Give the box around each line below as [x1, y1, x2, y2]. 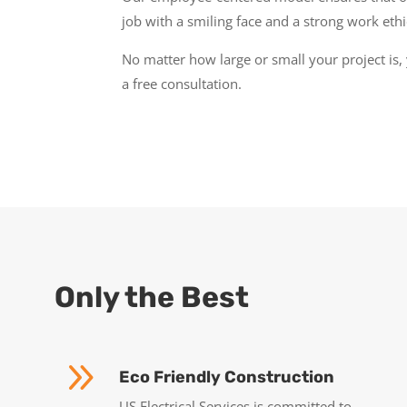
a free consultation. [122, 74, 243, 93]
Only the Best [55, 280, 249, 315]
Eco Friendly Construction [119, 366, 335, 387]
